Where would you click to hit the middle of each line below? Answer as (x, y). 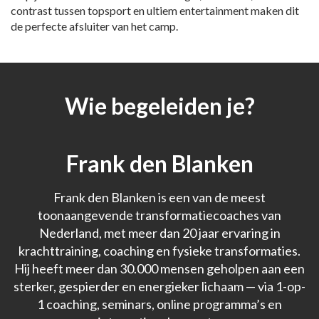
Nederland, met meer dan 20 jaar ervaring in (159, 233)
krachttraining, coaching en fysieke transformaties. (159, 251)
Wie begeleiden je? (159, 106)
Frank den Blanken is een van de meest (159, 198)
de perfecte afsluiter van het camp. (94, 26)
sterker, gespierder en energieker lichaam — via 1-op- (159, 287)
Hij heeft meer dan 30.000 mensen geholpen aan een (159, 269)
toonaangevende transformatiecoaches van (159, 215)
